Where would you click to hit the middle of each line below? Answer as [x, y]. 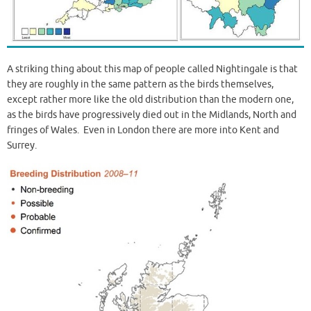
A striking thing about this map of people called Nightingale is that [152, 69]
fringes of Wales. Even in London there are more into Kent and [143, 131]
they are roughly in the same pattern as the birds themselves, [140, 85]
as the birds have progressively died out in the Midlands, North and [152, 115]
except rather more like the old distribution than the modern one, [150, 100]
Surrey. [22, 146]
